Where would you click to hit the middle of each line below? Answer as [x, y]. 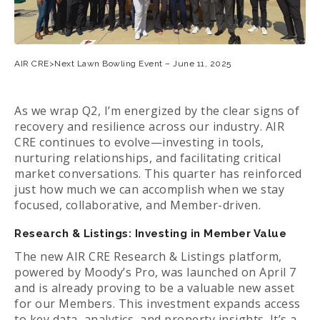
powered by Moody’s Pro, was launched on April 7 [155, 272]
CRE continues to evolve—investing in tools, [139, 142]
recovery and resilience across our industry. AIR [149, 127]
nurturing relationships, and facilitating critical [147, 158]
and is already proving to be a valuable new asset [155, 288]
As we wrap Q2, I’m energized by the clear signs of [157, 111]
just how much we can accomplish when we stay [149, 190]
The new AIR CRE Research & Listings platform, [148, 257]
